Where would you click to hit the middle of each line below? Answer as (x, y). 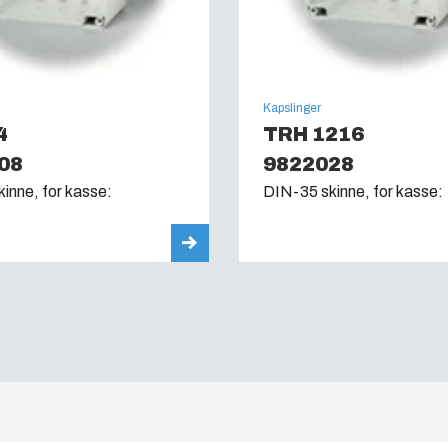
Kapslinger (292, 107)
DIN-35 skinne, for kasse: (353, 191)
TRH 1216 (313, 133)
